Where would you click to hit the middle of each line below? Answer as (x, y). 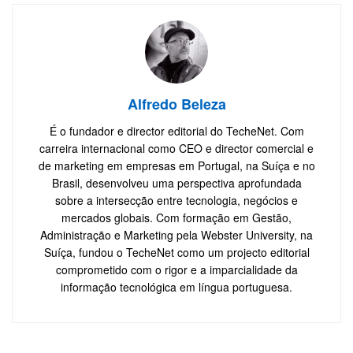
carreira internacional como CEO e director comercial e (176, 149)
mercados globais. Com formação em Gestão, (176, 218)
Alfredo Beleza (176, 104)
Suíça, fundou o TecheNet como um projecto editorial (176, 253)
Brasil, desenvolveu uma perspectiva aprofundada (176, 183)
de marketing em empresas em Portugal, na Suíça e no (176, 166)
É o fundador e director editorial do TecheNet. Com (176, 131)
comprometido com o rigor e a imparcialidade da (176, 270)
